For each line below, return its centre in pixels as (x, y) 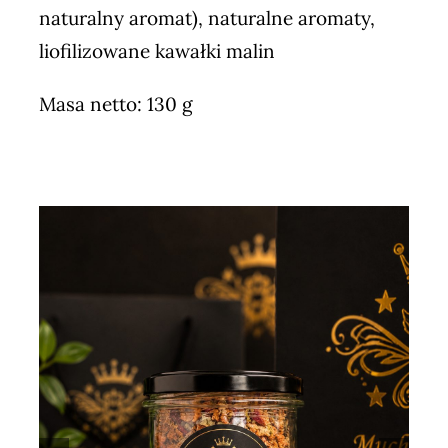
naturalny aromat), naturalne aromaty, (206, 17)
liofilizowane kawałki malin (156, 50)
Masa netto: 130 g (115, 103)
